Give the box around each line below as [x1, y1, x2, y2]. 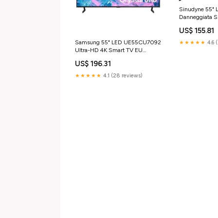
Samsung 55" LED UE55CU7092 [75, 39, 161, 46]
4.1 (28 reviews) [102, 73, 143, 79]
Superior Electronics [75, 54, 126, 62]
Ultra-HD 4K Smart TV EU [75, 47, 143, 54]
